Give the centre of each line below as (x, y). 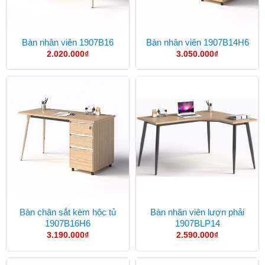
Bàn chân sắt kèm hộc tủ (68, 212)
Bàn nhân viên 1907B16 (68, 42)
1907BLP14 (197, 223)
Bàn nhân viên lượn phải (197, 212)
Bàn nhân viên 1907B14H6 (197, 42)
